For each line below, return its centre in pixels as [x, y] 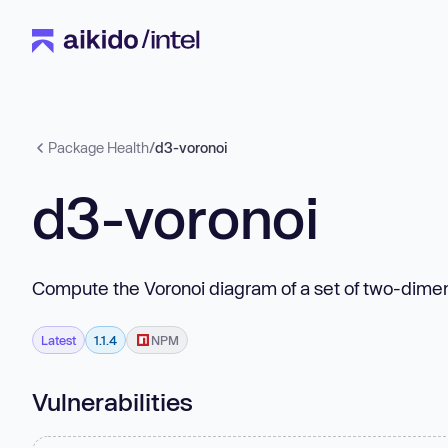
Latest [58, 339]
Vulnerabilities [112, 401]
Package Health [98, 147]
